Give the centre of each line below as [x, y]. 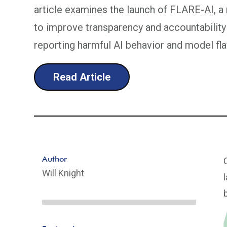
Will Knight [63, 173]
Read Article [82, 77]
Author [55, 159]
